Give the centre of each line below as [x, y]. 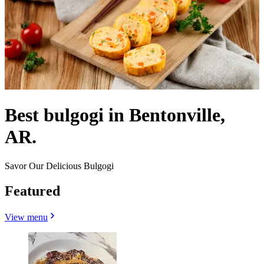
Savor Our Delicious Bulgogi [59, 166]
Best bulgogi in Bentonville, [115, 115]
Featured [32, 191]
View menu [26, 217]
